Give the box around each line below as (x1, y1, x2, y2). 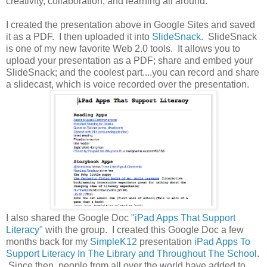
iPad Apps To (194, 237, 250, 247)
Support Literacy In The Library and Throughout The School (6, 249, 257, 259)
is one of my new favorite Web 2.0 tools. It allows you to (6, 44, 240, 54)
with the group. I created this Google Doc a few (43, 225, 244, 235)
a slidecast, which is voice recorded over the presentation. (6, 79, 249, 90)
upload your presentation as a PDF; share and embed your (6, 55, 253, 66)
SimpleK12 (90, 237, 139, 247)
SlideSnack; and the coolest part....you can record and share (6, 67, 259, 78)
